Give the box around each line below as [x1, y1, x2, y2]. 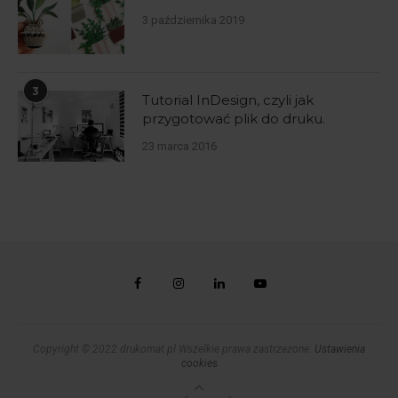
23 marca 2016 [142, 139, 217, 153]
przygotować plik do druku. [142, 109, 325, 127]
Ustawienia [314, 342, 365, 355]
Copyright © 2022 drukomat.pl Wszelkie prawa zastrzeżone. [33, 342, 314, 355]
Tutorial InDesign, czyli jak [142, 91, 314, 108]
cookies [180, 356, 218, 370]
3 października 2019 [142, 12, 244, 27]
